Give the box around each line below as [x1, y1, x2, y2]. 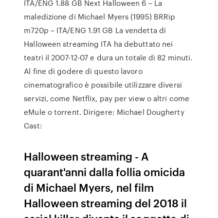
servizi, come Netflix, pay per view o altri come [24, 93, 190, 104]
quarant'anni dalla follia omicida [24, 164, 185, 179]
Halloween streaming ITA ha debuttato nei [24, 38, 173, 49]
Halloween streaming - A [24, 148, 149, 163]
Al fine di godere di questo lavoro [24, 66, 143, 76]
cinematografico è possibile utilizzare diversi [24, 79, 182, 90]
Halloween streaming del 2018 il [24, 195, 187, 210]
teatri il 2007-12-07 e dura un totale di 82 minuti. [24, 52, 193, 63]
